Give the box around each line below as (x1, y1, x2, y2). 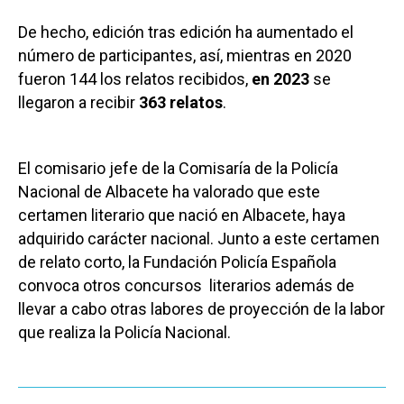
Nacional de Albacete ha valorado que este (18, 182, 320, 202)
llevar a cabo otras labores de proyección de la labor (18, 299, 385, 319)
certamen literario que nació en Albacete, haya (18, 206, 345, 225)
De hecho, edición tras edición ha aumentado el (18, 23, 353, 42)
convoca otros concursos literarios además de (18, 276, 354, 296)
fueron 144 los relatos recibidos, (18, 69, 252, 89)
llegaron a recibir (18, 93, 139, 113)
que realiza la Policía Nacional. (18, 323, 231, 343)
